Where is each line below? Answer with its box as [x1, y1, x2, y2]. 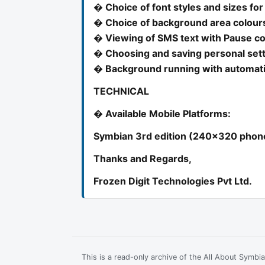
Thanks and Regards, [93, 152, 192, 164]
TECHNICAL [93, 85, 149, 97]
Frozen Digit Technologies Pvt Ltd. [93, 174, 252, 187]
